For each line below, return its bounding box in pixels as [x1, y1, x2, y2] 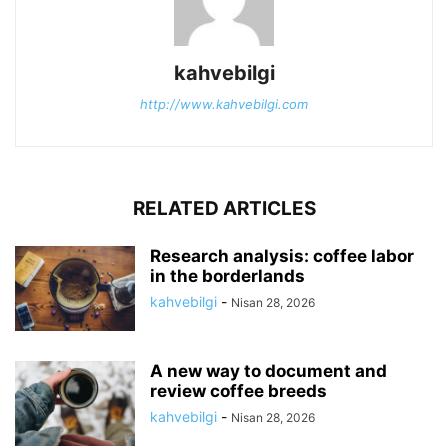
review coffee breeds [150, 381, 327, 402]
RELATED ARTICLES [132, 197, 316, 221]
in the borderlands [150, 266, 305, 287]
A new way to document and [150, 361, 387, 382]
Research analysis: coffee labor [150, 246, 414, 267]
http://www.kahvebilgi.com [140, 96, 308, 113]
